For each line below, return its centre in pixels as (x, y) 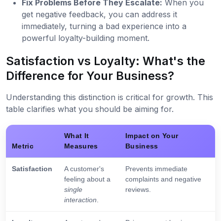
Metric (23, 146)
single (73, 190)
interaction (80, 200)
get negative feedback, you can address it (99, 15)
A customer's (84, 169)
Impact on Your (152, 136)
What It (77, 136)
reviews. (138, 190)
